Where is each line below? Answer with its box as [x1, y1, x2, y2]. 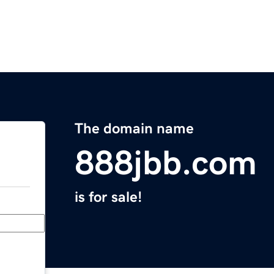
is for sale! [75, 190, 142, 205]
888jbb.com [75, 146, 257, 180]
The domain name [75, 121, 194, 136]
